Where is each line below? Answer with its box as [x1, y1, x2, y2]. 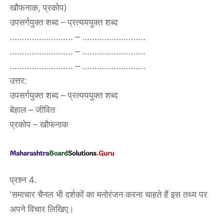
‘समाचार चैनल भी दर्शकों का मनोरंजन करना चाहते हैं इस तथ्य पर [10, 189, 207, 200]
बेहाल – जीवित [10, 105, 55, 115]
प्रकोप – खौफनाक [10, 119, 68, 130]
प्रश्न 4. [10, 175, 36, 185]
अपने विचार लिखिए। [10, 204, 74, 215]
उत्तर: [10, 75, 27, 86]
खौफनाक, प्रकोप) [10, 2, 67, 13]
